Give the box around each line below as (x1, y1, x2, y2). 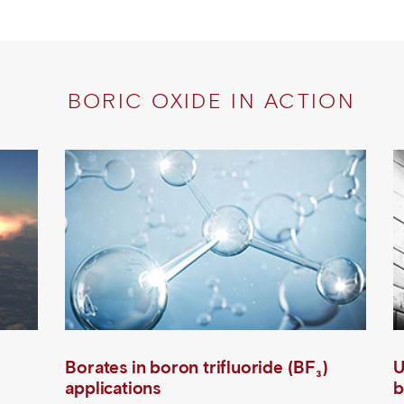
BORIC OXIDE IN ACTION (67, 87, 364, 114)
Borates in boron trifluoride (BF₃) (65, 357, 328, 378)
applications (65, 378, 161, 399)
